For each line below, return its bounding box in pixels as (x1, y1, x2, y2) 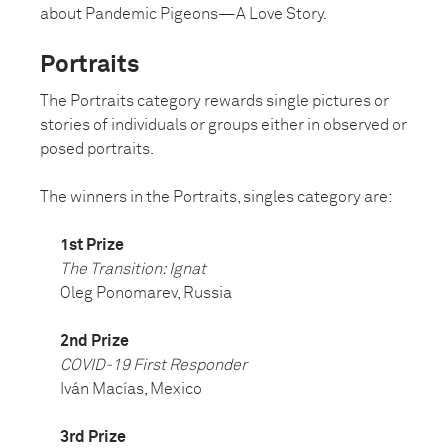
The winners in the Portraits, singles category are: (40, 189, 393, 206)
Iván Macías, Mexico (60, 381, 202, 398)
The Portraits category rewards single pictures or (40, 93, 389, 110)
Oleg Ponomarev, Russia (60, 285, 232, 302)
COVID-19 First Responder (60, 357, 247, 374)
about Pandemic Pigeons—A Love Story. (40, 6, 327, 23)
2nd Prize (60, 333, 129, 350)
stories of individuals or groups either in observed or (40, 117, 407, 134)
